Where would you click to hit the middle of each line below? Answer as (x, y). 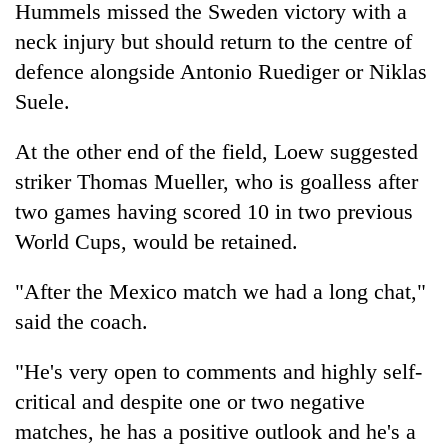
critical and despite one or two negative (190, 401)
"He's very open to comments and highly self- (218, 371)
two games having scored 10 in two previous (214, 211)
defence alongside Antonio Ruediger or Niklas (221, 71)
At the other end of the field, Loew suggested (216, 151)
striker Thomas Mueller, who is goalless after (216, 181)
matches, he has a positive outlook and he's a (215, 431)
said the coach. (81, 321)
